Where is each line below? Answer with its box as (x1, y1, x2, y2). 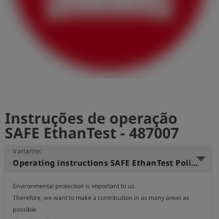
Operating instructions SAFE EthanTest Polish (191, 157, 198, 168)
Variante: (13, 146, 43, 155)
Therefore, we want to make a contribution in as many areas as (13, 194, 189, 202)
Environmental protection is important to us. (13, 182, 136, 190)
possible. (13, 205, 38, 214)
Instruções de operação (5, 108, 177, 128)
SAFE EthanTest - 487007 (5, 123, 179, 143)
